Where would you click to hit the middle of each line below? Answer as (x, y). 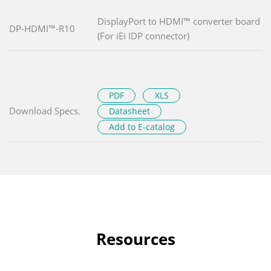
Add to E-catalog (142, 126)
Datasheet (130, 111)
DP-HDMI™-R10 (42, 28)
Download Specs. (45, 110)
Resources (135, 239)
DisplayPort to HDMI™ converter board (179, 21)
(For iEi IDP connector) (143, 35)
